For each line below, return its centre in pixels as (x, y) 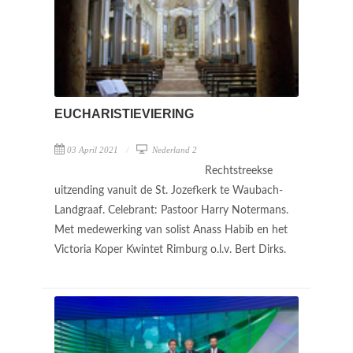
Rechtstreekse (239, 171)
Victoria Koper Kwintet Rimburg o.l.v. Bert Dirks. (172, 249)
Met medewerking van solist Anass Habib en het (171, 230)
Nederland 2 (173, 149)
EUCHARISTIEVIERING (124, 113)
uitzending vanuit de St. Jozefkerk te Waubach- (169, 190)
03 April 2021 (93, 149)
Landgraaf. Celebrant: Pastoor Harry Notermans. (171, 210)
